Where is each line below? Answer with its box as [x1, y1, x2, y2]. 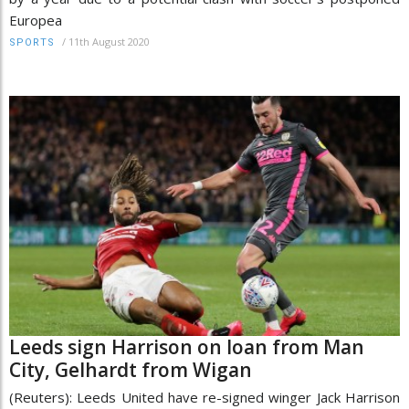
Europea [9, 10, 62, 29]
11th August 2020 [68, 34, 150, 48]
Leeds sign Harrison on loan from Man [9, 334, 364, 361]
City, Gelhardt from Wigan [9, 357, 252, 383]
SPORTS [9, 36, 55, 48]
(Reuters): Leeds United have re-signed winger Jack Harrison [9, 388, 400, 407]
